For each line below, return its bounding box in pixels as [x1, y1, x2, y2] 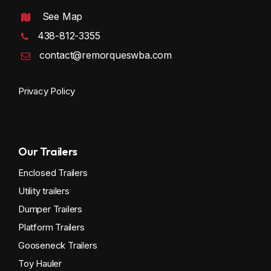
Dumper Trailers [18, 203, 82, 215]
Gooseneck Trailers [18, 239, 97, 251]
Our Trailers [18, 144, 77, 158]
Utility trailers [18, 184, 70, 197]
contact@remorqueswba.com [39, 48, 172, 61]
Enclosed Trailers [18, 166, 88, 178]
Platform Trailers [18, 221, 85, 233]
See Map [42, 10, 83, 22]
